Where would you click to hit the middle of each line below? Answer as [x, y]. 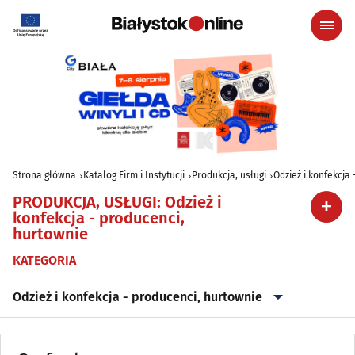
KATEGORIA [44, 260]
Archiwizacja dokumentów [87, 337]
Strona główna [44, 175]
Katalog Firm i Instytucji [134, 175]
